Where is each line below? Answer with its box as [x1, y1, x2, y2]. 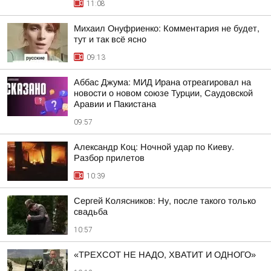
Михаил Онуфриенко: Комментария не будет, [74, 24, 260, 33]
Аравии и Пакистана [74, 99, 156, 109]
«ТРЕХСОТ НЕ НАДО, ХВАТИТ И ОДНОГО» [74, 250, 256, 260]
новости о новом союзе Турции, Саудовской [74, 88, 253, 98]
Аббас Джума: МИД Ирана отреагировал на [74, 77, 251, 87]
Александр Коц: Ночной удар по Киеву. [74, 142, 234, 152]
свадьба [74, 207, 108, 217]
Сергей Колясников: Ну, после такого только [74, 196, 256, 206]
